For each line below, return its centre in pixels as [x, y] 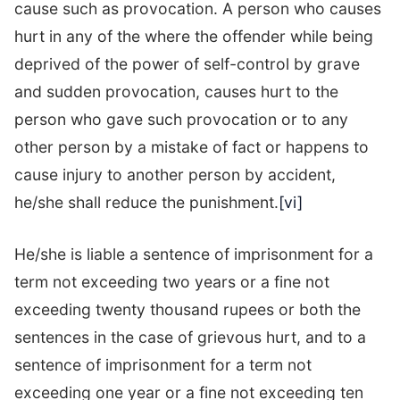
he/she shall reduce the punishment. [146, 203]
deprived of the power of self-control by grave [187, 64]
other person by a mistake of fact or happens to [192, 147]
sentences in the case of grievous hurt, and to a [190, 337]
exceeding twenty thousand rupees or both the [187, 309]
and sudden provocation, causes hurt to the [176, 92]
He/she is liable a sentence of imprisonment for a [194, 254]
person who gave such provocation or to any [181, 120]
